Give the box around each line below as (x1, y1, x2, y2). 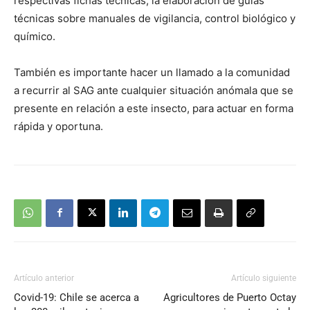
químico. (14, 29, 55, 43)
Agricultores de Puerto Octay (163, 291, 296, 304)
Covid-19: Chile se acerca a (14, 291, 139, 304)
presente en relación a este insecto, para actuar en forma (14, 101, 293, 115)
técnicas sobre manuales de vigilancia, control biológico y (14, 11, 295, 25)
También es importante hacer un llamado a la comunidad (14, 65, 290, 79)
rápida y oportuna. (14, 119, 103, 133)
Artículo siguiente (231, 273, 296, 283)
